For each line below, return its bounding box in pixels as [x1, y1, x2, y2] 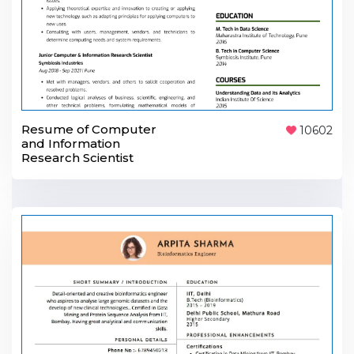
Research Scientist [21, 149, 134, 165]
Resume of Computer [21, 121, 156, 137]
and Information [21, 135, 120, 151]
